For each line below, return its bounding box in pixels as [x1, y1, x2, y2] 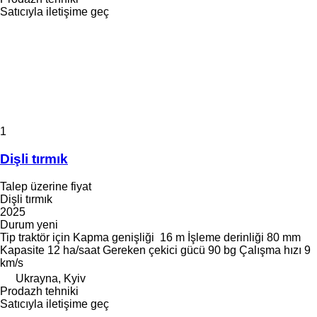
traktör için [18, 231, 70, 243]
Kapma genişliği [73, 231, 154, 243]
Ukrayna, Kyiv [16, 272, 86, 284]
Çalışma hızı [239, 243, 301, 256]
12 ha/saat [47, 243, 100, 256]
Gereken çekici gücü [103, 243, 205, 256]
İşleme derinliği [188, 231, 264, 243]
